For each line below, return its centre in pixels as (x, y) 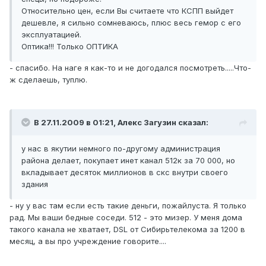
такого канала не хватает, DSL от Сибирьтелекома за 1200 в (127, 229)
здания (35, 184)
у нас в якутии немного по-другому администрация (121, 149)
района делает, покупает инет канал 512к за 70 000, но (128, 161)
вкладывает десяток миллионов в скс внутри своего (125, 172)
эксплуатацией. (51, 35)
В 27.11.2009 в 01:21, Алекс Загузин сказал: (121, 123)
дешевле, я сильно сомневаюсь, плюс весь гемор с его (131, 23)
